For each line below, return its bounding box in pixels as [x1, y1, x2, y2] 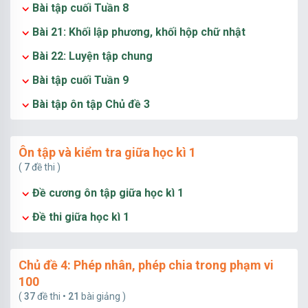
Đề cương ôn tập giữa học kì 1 [32, 186, 184, 199]
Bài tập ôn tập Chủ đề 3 [32, 98, 150, 111]
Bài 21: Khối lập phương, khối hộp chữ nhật [32, 25, 245, 38]
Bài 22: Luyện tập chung [32, 49, 153, 63]
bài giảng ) [79, 291, 126, 302]
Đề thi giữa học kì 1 [32, 210, 129, 223]
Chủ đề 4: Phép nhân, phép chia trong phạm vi [19, 258, 274, 272]
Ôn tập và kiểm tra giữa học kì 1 [19, 145, 196, 159]
